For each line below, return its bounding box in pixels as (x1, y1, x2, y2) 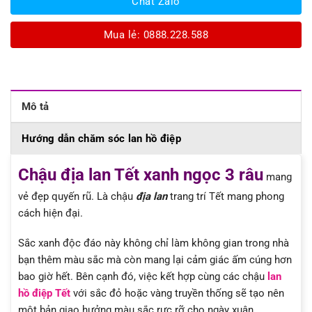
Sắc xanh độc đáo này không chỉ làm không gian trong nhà (18, 237, 289, 250)
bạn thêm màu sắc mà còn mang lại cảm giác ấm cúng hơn (18, 253, 292, 267)
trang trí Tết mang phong (167, 189, 284, 203)
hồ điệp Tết (18, 287, 70, 300)
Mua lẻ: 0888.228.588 (104, 28, 208, 41)
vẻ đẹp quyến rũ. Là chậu (18, 189, 136, 203)
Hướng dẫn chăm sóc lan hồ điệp (22, 132, 182, 145)
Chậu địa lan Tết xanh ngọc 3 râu (18, 164, 263, 185)
